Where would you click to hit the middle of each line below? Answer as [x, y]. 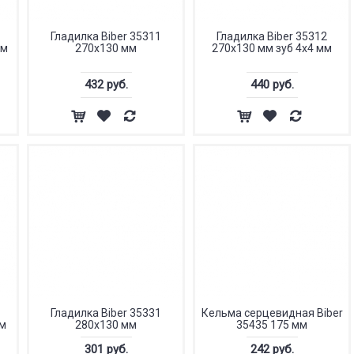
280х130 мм [106, 325]
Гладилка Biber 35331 [106, 313]
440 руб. [272, 85]
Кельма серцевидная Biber [272, 313]
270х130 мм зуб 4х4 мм [272, 48]
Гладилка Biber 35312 [272, 36]
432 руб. [106, 85]
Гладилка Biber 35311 [106, 36]
